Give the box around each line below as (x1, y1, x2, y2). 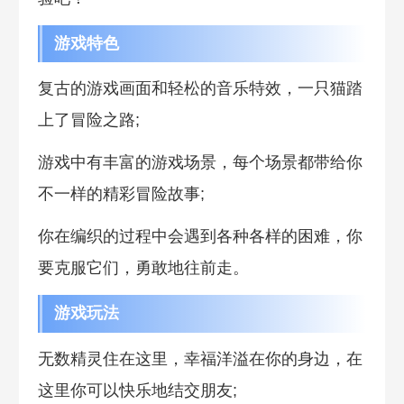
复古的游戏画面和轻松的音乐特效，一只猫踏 (37, 79, 363, 98)
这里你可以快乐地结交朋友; (37, 381, 237, 399)
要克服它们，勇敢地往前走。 (37, 259, 249, 278)
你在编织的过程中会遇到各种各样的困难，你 (37, 227, 363, 246)
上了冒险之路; (37, 111, 140, 130)
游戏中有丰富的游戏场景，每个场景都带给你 (37, 153, 363, 172)
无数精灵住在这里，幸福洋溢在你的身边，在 (37, 349, 363, 368)
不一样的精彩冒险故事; (37, 185, 205, 204)
